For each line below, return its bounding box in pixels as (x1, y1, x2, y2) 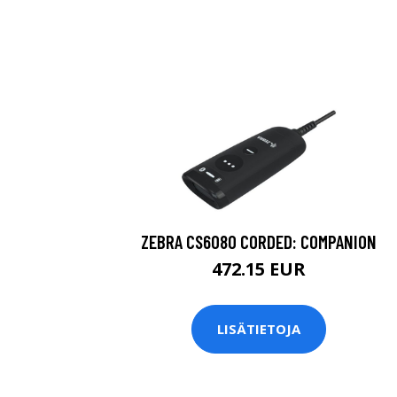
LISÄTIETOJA (217, 320, 300, 339)
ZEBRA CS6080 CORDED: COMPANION (141, 230, 377, 253)
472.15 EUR (212, 256, 306, 281)
